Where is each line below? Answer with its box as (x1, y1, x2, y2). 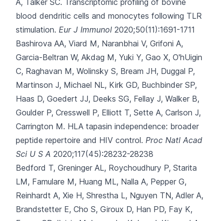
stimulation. (16, 25, 56, 35)
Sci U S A (16, 149, 51, 159)
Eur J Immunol (59, 25, 112, 35)
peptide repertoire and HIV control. (16, 135, 143, 145)
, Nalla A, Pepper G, (116, 177, 186, 186)
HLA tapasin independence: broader (68, 121, 199, 131)
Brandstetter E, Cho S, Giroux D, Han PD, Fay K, (16, 204, 192, 214)
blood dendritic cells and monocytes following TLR (16, 11, 202, 21)
